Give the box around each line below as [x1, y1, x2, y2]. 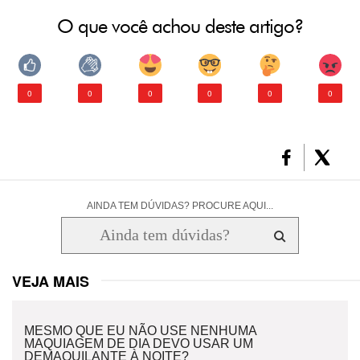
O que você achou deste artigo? [56, 14, 304, 38]
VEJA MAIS [12, 270, 89, 292]
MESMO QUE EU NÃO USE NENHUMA [24, 323, 256, 337]
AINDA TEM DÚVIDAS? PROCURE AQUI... [87, 199, 273, 211]
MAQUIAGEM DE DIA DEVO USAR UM [24, 336, 253, 350]
